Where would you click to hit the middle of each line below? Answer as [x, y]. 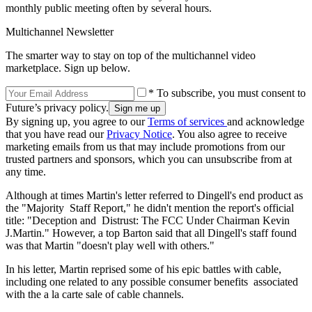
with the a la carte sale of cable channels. [95, 294]
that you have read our [56, 134]
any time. [26, 171]
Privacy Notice [139, 134]
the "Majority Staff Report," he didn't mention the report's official [150, 208]
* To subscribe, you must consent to [227, 93]
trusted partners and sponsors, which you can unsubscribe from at [149, 159]
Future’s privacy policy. [57, 107]
